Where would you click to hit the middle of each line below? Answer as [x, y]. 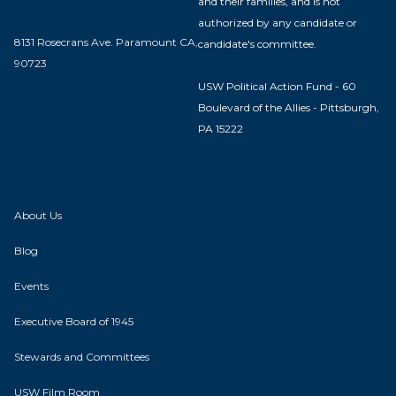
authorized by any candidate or [278, 22]
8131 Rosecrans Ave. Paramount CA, [106, 42]
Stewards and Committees [82, 356]
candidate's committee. [257, 43]
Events [31, 286]
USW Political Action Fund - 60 [277, 86]
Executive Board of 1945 [74, 321]
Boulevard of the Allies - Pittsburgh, [289, 107]
